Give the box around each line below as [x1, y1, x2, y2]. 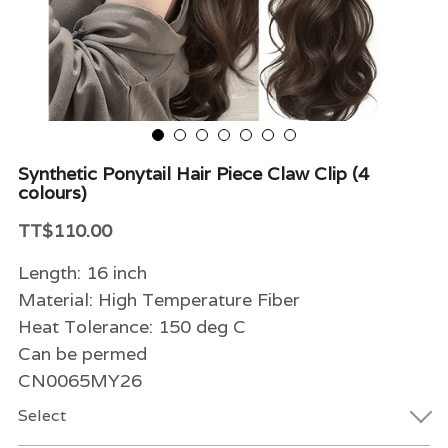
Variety [74, 70, 129, 91]
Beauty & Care [74, 24, 183, 45]
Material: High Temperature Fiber [17, 288, 300, 311]
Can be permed [17, 342, 147, 365]
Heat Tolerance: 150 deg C [17, 315, 246, 338]
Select [17, 405, 66, 426]
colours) [17, 181, 87, 204]
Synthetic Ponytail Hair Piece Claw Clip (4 [17, 162, 369, 185]
